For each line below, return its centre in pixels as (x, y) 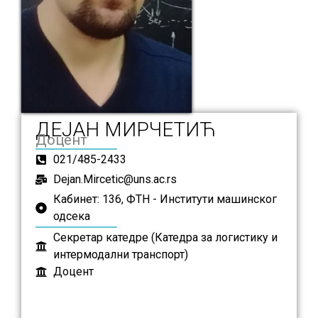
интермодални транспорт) (121, 255)
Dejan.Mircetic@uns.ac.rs (115, 180)
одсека (72, 216)
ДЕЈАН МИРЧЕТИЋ (126, 130)
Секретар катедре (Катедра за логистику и (165, 238)
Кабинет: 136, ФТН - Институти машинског (165, 199)
